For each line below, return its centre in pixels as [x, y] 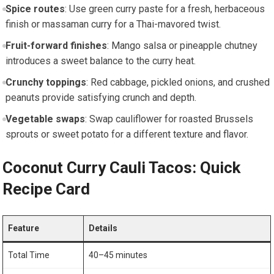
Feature [24, 228]
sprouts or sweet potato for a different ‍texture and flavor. [127, 135]
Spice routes [35, 9]
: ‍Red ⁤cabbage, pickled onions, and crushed [178, 83]
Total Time [29, 255]
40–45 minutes [118, 255]
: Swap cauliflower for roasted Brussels [169, 119]
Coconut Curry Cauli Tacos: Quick [122, 168]
